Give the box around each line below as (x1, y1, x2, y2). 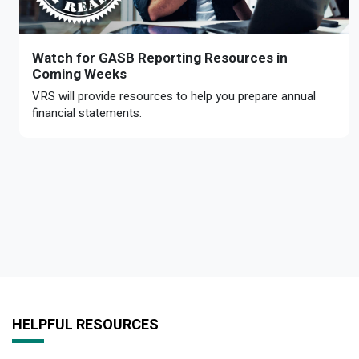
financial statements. (32, 104, 142, 122)
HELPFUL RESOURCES (12, 316, 159, 333)
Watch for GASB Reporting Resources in (32, 50, 288, 66)
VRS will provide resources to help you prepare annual (32, 87, 316, 105)
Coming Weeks (32, 66, 127, 82)
